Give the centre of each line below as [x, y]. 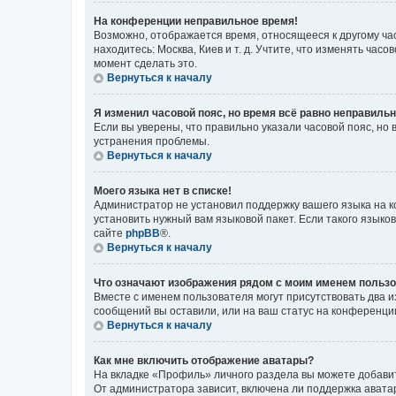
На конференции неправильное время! [196, 21]
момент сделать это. [145, 64]
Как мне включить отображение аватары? [204, 361]
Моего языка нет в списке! [163, 191]
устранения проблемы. [152, 141]
